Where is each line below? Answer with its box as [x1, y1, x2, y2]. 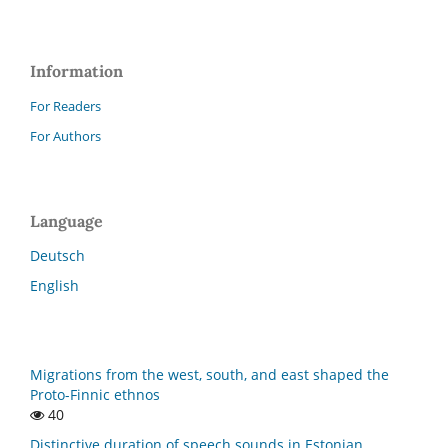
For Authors [30, 126, 101, 145]
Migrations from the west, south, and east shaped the [30, 365, 389, 385]
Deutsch [30, 245, 85, 265]
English [30, 275, 79, 295]
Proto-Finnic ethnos [30, 385, 160, 405]
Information [30, 60, 123, 81]
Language [30, 210, 103, 231]
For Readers [30, 96, 101, 115]
